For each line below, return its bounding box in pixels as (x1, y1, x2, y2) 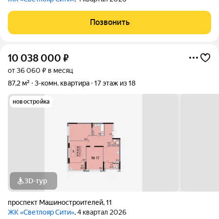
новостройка (13, 98, 50, 105)
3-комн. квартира (35, 79, 89, 87)
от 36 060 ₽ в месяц (8, 66, 73, 74)
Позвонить (89, 18, 130, 27)
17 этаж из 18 (94, 79, 135, 87)
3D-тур (24, 177, 47, 185)
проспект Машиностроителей (8, 198, 103, 206)
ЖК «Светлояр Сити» (8, 208, 74, 216)
